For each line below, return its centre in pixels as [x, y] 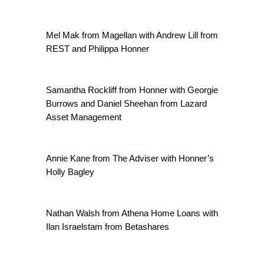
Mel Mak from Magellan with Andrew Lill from [132, 35]
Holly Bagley [70, 172]
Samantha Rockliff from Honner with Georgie [132, 90]
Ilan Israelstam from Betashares [108, 227]
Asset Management [84, 117]
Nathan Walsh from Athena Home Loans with [132, 213]
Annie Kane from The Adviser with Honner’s [130, 158]
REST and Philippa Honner [98, 49]
